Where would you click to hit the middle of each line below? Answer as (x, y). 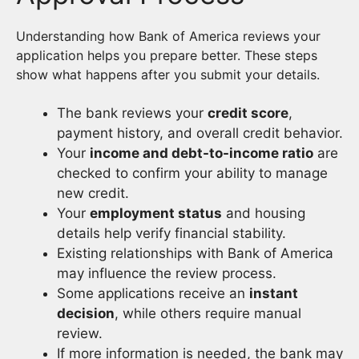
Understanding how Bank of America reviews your (168, 36)
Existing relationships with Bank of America (195, 253)
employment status (156, 213)
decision (86, 313)
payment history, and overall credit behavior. (200, 133)
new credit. (93, 193)
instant (274, 293)
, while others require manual (208, 313)
